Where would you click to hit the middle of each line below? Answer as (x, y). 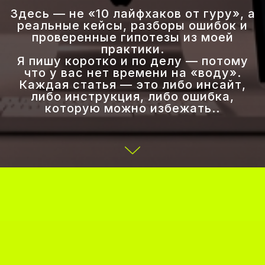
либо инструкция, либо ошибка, (132, 96)
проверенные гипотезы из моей (132, 37)
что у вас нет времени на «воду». (132, 73)
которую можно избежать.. (132, 108)
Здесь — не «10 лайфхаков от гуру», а (132, 14)
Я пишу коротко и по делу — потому (132, 61)
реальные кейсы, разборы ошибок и (132, 25)
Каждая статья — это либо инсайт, (132, 85)
